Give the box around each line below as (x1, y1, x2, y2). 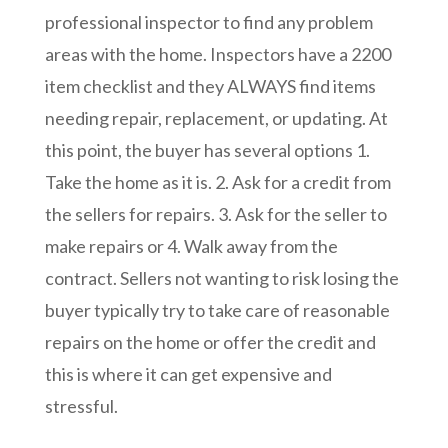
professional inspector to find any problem (44, 11, 373, 34)
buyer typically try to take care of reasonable (44, 299, 390, 322)
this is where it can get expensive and (44, 363, 332, 386)
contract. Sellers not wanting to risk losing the (44, 267, 399, 290)
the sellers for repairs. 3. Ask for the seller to (44, 203, 387, 226)
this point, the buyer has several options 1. (44, 139, 370, 162)
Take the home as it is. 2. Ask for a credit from (44, 171, 391, 194)
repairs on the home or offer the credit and (44, 331, 376, 354)
